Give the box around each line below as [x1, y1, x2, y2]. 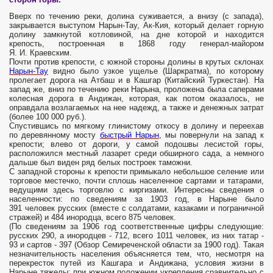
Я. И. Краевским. [9, 48, 72, 58]
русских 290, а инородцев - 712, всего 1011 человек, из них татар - [9, 231, 264, 241]
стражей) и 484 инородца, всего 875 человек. [9, 213, 176, 222]
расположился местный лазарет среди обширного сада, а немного [9, 149, 264, 158]
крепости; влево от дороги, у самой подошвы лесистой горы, [9, 140, 264, 149]
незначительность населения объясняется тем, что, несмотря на [9, 249, 264, 259]
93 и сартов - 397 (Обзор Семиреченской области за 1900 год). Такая [9, 240, 264, 250]
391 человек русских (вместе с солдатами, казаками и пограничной [9, 204, 264, 213]
